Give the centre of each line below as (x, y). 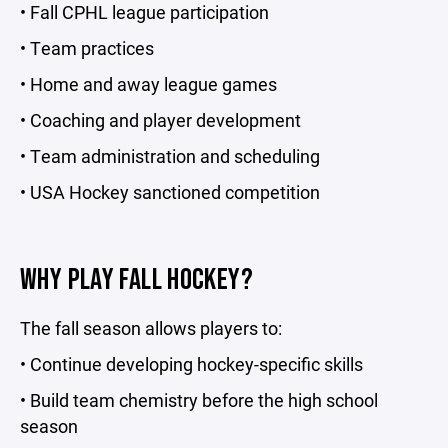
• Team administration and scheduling (170, 156)
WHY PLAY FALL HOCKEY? (136, 280)
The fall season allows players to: (151, 328)
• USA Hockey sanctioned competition (170, 192)
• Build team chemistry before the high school (199, 400)
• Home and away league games (148, 84)
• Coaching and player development (160, 120)
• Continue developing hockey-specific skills (191, 364)
